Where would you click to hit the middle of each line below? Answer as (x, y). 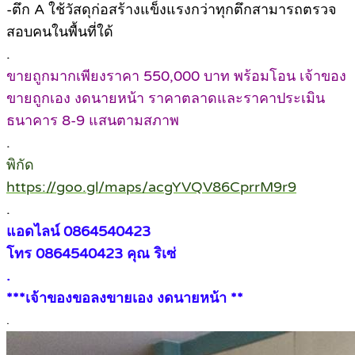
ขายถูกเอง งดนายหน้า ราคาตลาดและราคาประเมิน (166, 99)
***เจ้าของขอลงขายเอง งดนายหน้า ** (125, 298)
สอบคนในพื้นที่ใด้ (60, 32)
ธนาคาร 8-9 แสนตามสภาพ (93, 121)
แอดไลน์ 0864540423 (78, 232)
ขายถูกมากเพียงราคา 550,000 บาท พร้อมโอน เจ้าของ (176, 76)
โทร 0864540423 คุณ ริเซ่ (91, 254)
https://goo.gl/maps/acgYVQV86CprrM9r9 (151, 187)
